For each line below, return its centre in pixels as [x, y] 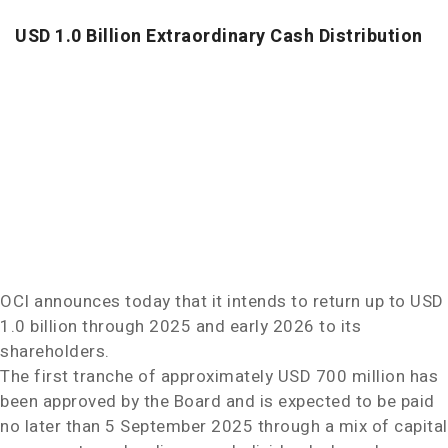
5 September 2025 [179, 426]
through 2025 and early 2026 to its [219, 326]
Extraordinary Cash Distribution [282, 36]
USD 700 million [341, 376]
